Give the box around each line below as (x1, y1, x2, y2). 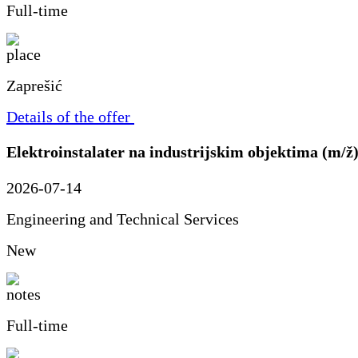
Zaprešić (6, 77, 62, 95)
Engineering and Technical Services (6, 209, 239, 228)
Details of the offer (6, 108, 130, 126)
